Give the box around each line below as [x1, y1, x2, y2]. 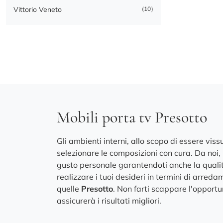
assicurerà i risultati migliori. [57, 196, 161, 206]
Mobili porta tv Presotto [57, 108, 207, 127]
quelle [57, 184, 81, 194]
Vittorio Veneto [13, 5, 62, 14]
